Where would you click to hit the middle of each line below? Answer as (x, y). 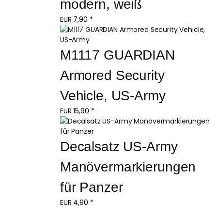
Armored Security (114, 75)
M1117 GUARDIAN (119, 55)
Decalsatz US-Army (121, 146)
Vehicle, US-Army (113, 95)
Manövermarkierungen (130, 167)
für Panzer (91, 187)
